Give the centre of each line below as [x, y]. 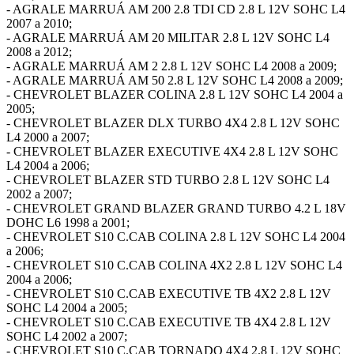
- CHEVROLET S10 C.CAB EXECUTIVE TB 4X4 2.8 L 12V [169, 322]
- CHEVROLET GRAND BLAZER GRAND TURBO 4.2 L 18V [176, 208]
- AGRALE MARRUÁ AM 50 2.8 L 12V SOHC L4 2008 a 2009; [175, 80]
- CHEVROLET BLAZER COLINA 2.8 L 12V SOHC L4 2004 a [175, 94]
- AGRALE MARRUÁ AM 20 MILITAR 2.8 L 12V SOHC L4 [168, 37]
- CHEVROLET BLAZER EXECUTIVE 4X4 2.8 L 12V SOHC [172, 151]
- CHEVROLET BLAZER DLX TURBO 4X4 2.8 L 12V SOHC [173, 122]
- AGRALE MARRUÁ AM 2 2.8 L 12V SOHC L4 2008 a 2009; [171, 66]
